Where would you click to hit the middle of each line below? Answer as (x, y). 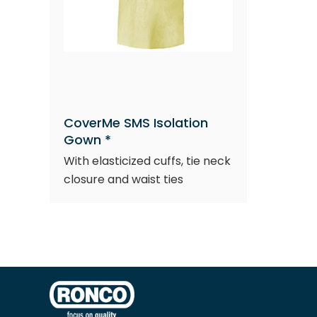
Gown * (87, 140)
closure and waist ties (123, 179)
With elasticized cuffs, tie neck (147, 161)
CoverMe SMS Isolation (136, 123)
